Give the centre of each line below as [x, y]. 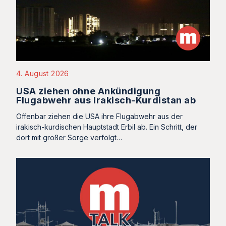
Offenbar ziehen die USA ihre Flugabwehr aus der [99, 117]
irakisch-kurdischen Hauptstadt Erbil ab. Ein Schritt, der [107, 127]
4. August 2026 [43, 74]
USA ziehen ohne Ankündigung [89, 91]
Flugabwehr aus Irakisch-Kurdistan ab [106, 100]
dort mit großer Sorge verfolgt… [69, 138]
